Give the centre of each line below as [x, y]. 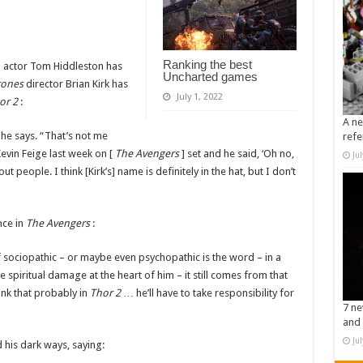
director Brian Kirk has [75, 84]
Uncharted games [210, 77]
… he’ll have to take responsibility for [208, 293]
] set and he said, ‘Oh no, [237, 154]
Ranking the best [207, 65]
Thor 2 [106, 293]
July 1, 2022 [199, 97]
